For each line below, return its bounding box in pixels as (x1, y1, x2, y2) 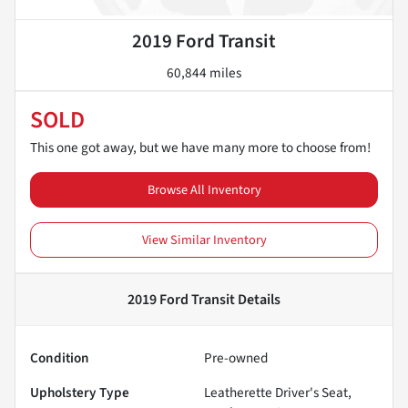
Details (235, 290, 280, 311)
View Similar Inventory (141, 230, 267, 250)
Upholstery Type (30, 382, 129, 403)
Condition (30, 348, 89, 369)
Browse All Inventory (147, 180, 261, 200)
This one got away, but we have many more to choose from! (30, 138, 371, 158)
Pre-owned (204, 348, 268, 369)
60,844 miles (167, 63, 241, 84)
